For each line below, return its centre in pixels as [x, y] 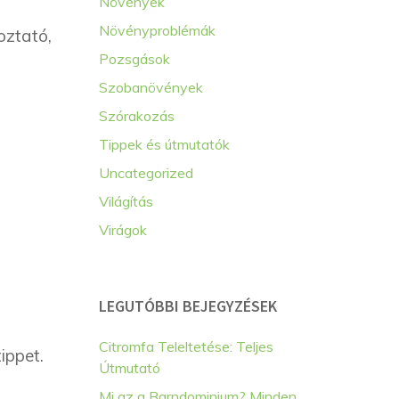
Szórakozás [137, 116]
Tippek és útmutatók [164, 144]
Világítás [126, 201]
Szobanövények [151, 87]
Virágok [123, 230]
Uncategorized [146, 173]
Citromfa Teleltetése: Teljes [186, 346]
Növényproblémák [157, 30]
